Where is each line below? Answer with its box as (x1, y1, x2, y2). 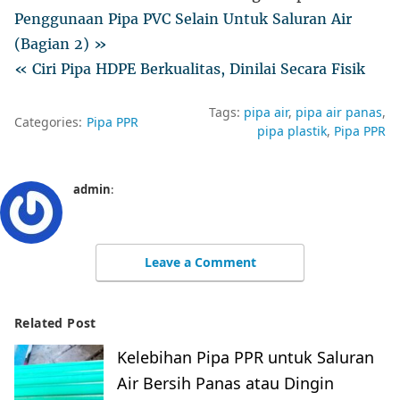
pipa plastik (257, 122, 327, 140)
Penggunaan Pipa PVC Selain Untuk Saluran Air (14, 10, 352, 29)
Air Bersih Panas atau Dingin (117, 372, 334, 395)
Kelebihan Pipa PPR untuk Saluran (117, 346, 374, 369)
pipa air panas (296, 104, 382, 121)
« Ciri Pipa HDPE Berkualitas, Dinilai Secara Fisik (14, 60, 365, 79)
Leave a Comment (144, 254, 256, 271)
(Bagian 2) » (14, 35, 107, 54)
